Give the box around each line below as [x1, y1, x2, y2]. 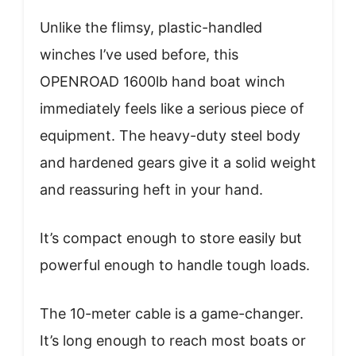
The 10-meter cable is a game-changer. [40, 304, 304, 322]
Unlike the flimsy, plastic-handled [40, 18, 262, 36]
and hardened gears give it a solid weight [40, 153, 316, 171]
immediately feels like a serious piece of [40, 99, 304, 117]
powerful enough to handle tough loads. [40, 256, 310, 273]
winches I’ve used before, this [40, 45, 238, 63]
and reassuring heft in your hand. [40, 180, 263, 198]
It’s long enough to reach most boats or [40, 331, 306, 349]
